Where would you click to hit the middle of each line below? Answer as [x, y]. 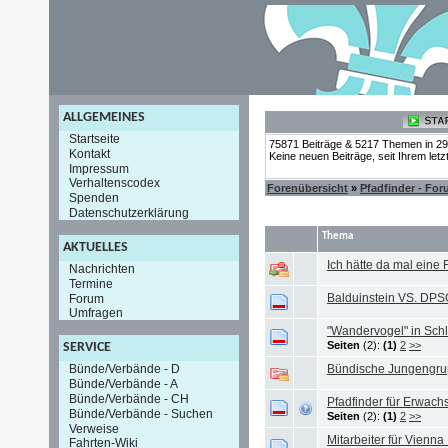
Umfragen [96, 313]
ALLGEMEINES [104, 117]
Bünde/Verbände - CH [129, 398]
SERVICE [87, 348]
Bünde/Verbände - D [124, 369]
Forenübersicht [307, 188]
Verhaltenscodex [114, 183]
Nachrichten [102, 268]
